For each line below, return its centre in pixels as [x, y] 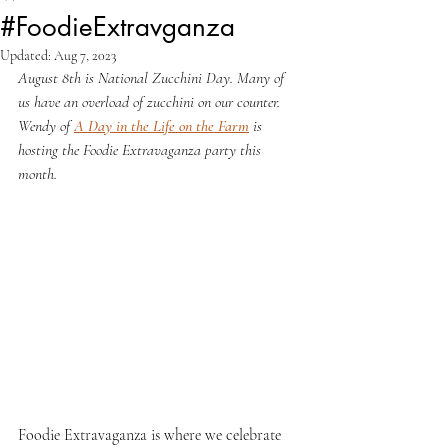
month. [37, 174]
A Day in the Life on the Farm [161, 126]
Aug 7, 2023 [85, 55]
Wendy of [46, 126]
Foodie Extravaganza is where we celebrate [151, 434]
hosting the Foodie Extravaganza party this [141, 150]
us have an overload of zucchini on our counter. [151, 102]
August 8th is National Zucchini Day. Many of [153, 78]
